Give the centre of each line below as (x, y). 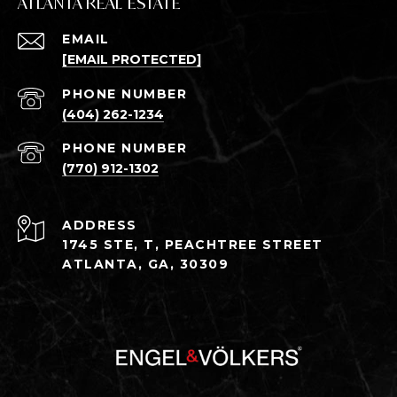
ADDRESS (100, 226)
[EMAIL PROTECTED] (132, 60)
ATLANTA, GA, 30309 (145, 265)
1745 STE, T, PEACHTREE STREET (193, 245)
